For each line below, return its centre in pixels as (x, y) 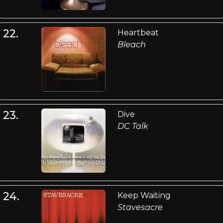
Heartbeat (138, 33)
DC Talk (133, 126)
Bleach (131, 45)
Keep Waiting (144, 195)
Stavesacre (140, 207)
